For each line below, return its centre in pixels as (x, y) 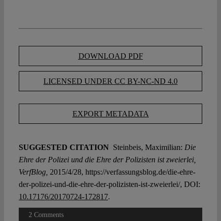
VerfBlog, (33, 172)
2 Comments (46, 215)
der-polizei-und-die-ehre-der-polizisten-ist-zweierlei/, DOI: (109, 184)
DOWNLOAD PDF (110, 56)
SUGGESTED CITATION (65, 147)
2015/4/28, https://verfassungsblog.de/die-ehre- (121, 172)
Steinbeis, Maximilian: (147, 147)
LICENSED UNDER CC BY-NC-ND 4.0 (110, 81)
